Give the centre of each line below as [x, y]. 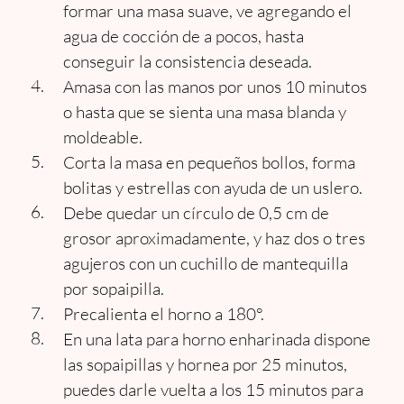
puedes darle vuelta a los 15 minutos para [213, 390]
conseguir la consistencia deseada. [188, 61]
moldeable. [103, 137]
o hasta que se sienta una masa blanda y [205, 112]
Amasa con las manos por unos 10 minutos [215, 87]
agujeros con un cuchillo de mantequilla [206, 263]
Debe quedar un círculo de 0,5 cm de [196, 213]
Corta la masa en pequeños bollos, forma [209, 162]
